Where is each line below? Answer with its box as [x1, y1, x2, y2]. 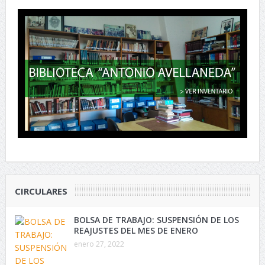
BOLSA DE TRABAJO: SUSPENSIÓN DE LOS [73, 214, 239, 226]
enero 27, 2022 [73, 239, 124, 250]
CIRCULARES [14, 185, 67, 198]
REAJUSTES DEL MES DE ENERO [73, 225, 198, 237]
